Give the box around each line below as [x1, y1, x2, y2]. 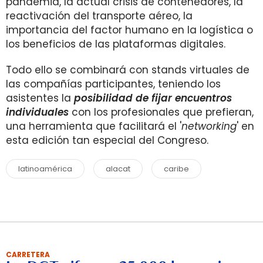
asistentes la [6, 91, 74, 105]
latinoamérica [18, 163, 72, 174]
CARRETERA [6, 249, 50, 259]
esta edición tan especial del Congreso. [6, 133, 208, 147]
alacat [106, 163, 130, 174]
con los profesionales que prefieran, [69, 105, 254, 119]
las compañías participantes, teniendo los [6, 77, 221, 91]
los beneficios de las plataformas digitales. [6, 37, 225, 51]
